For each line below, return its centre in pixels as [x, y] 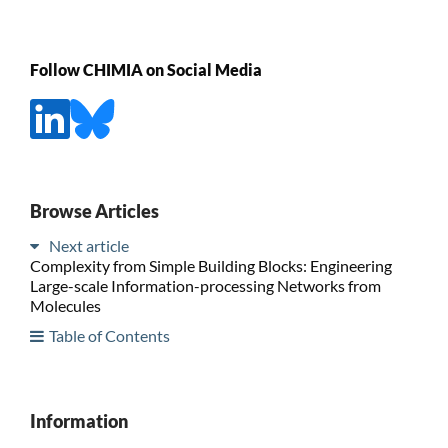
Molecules [65, 305]
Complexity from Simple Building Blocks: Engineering [210, 265]
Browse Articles [94, 210]
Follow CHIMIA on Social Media [145, 69]
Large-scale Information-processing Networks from [205, 285]
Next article [88, 245]
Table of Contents [109, 335]
